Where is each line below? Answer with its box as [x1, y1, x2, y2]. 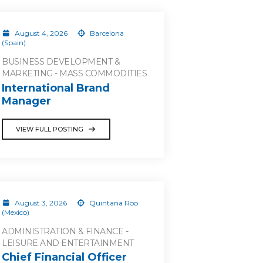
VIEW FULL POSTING [16, 124, 83, 133]
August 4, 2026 [12, 29, 69, 38]
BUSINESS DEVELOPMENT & [2, 56, 120, 67]
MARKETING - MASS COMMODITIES [2, 68, 147, 79]
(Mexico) [2, 207, 29, 217]
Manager [2, 94, 51, 107]
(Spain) [2, 38, 26, 47]
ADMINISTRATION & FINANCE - [2, 225, 128, 237]
